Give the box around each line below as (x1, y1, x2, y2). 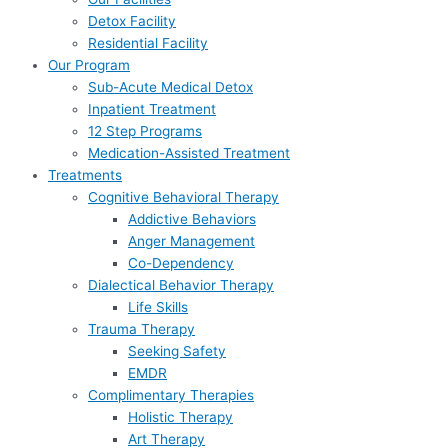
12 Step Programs (88, 122, 202, 139)
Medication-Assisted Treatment (88, 144, 290, 161)
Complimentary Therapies (88, 386, 254, 403)
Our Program (48, 56, 130, 73)
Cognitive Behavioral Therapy (88, 188, 279, 205)
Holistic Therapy (128, 408, 233, 425)
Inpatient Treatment (88, 100, 216, 117)
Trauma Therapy (88, 320, 195, 337)
